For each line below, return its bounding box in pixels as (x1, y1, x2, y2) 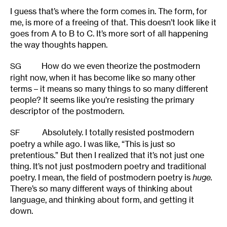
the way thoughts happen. (10, 40, 107, 50)
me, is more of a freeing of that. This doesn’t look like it (10, 17, 216, 28)
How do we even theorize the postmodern (42, 61, 200, 71)
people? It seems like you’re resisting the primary (10, 95, 194, 105)
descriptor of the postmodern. (10, 106, 124, 117)
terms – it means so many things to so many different (10, 84, 208, 94)
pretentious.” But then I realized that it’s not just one (10, 150, 204, 161)
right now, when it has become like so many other (10, 72, 196, 83)
